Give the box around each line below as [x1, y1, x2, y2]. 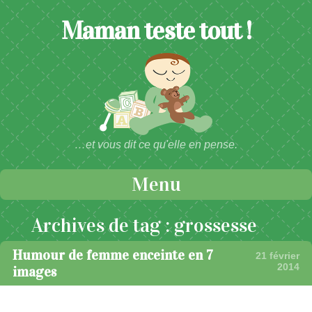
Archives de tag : [31, 214, 174, 238]
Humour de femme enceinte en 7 [13, 247, 213, 264]
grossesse [173, 214, 257, 238]
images [13, 263, 56, 281]
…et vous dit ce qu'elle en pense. [75, 139, 237, 151]
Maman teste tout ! [61, 15, 251, 47]
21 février [256, 250, 299, 262]
